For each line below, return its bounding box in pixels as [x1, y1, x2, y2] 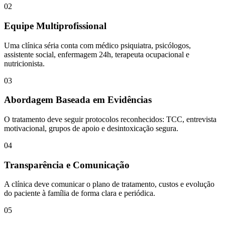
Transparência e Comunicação [4, 159, 130, 170]
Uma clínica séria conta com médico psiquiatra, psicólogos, [4, 41, 191, 50]
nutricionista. [4, 59, 45, 68]
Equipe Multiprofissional [4, 20, 106, 31]
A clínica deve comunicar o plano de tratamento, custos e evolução [4, 180, 214, 189]
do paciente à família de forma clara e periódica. [4, 189, 155, 198]
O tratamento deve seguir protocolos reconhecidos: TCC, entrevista [4, 115, 216, 124]
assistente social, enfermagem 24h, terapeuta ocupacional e [4, 50, 189, 59]
